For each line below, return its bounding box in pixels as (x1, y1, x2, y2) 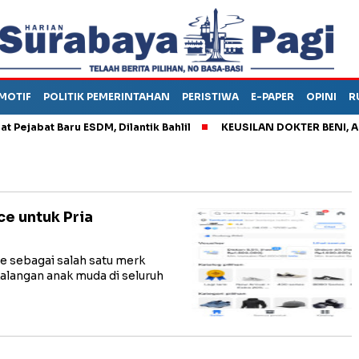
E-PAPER (251, 91, 294, 103)
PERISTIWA (182, 91, 239, 103)
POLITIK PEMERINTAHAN (43, 91, 170, 103)
